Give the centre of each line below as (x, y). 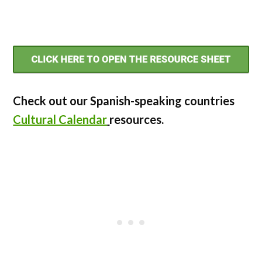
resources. (137, 119)
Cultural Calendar (60, 119)
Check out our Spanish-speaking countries (124, 100)
